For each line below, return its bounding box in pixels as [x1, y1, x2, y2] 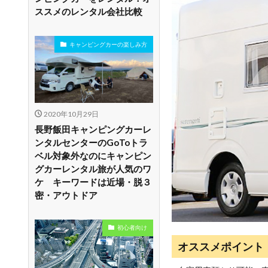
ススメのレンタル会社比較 [35, 6, 142, 17]
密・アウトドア [35, 189, 98, 200]
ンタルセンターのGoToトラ [35, 136, 148, 148]
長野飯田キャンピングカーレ [35, 123, 151, 135]
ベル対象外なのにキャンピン [35, 150, 151, 161]
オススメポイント [178, 240, 264, 253]
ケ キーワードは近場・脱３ [35, 176, 151, 187]
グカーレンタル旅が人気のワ [35, 163, 151, 174]
